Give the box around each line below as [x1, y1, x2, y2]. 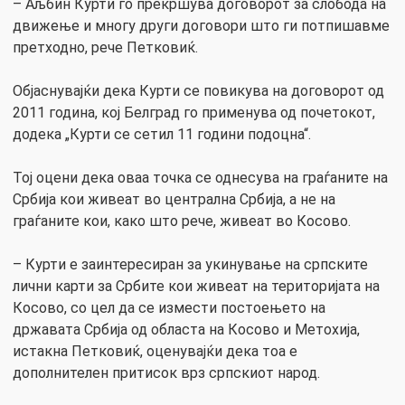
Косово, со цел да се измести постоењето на [13, 298, 325, 316]
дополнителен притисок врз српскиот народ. [13, 363, 320, 381]
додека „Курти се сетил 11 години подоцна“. [13, 125, 311, 143]
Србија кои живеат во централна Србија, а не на [13, 190, 335, 208]
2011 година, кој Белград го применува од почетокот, [13, 103, 375, 121]
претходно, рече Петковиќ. [13, 38, 198, 56]
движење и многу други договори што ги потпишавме [13, 16, 390, 34]
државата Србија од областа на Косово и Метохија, [13, 320, 360, 338]
